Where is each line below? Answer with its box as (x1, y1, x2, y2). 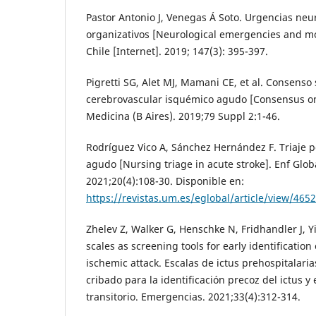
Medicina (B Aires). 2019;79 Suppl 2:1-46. (86, 109, 280, 123)
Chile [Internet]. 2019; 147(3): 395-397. (86, 44, 268, 58)
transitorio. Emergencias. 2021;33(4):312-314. (86, 289, 300, 303)
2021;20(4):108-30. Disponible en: (86, 174, 244, 188)
